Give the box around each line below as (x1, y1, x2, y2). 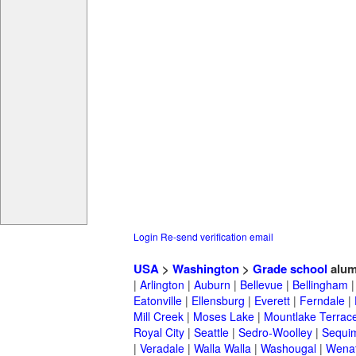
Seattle (194, 324, 229, 341)
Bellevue (240, 277, 283, 293)
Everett (254, 292, 290, 309)
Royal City (133, 324, 184, 341)
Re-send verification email (161, 230, 273, 244)
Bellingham (292, 277, 348, 293)
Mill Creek (133, 308, 184, 325)
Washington (172, 260, 239, 278)
